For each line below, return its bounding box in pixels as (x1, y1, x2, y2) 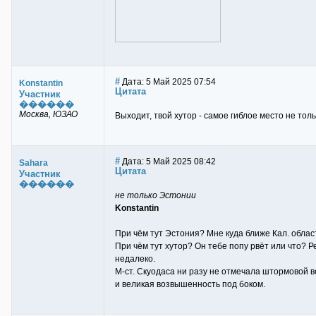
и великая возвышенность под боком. (115, 279, 265, 289)
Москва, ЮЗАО (19, 109, 78, 119)
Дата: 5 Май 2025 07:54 (120, 77, 216, 87)
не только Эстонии (115, 190, 196, 200)
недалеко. (115, 254, 155, 264)
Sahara (19, 158, 48, 168)
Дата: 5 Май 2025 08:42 (120, 157, 216, 166)
